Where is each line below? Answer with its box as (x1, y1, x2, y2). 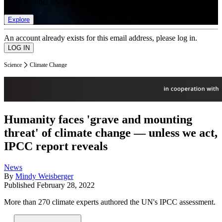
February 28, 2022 (37, 181, 95, 190)
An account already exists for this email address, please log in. (4, 33, 197, 42)
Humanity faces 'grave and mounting (4, 113, 192, 126)
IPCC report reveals (4, 140, 108, 153)
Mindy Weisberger (15, 172, 73, 181)
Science (4, 61, 22, 68)
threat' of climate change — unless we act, (4, 126, 218, 140)
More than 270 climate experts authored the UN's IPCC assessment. (4, 198, 216, 207)
